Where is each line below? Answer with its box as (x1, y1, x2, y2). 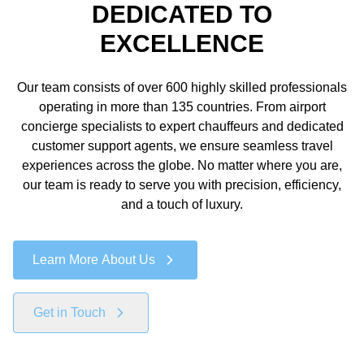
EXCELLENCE (100, 30, 264, 57)
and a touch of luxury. (121, 197, 243, 211)
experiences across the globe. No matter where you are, (22, 158, 342, 172)
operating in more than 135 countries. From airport (38, 100, 326, 114)
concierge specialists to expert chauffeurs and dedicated (20, 119, 344, 133)
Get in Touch (33, 305, 106, 319)
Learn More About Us (32, 253, 155, 266)
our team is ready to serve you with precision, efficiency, (23, 178, 341, 192)
